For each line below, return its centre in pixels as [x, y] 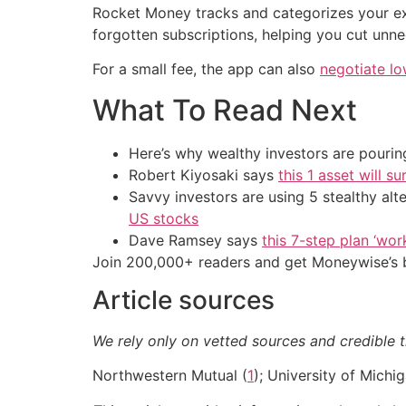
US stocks [164, 218]
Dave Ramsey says [195, 240]
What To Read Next [225, 110]
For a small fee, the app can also [206, 69]
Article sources [184, 300]
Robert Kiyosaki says [203, 174]
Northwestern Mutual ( [170, 376]
